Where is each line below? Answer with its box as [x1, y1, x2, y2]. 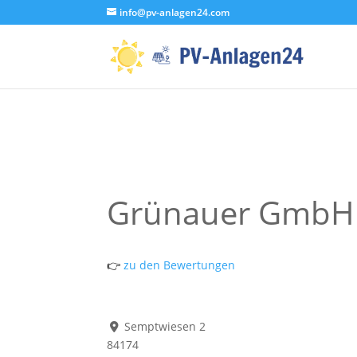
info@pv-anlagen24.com [120, 6, 230, 19]
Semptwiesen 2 [124, 318, 206, 334]
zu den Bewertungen [120, 257, 236, 273]
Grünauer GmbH [107, 190, 355, 235]
